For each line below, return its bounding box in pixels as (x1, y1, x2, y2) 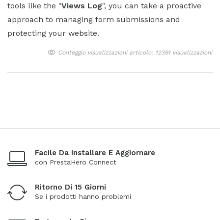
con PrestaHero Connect (35, 158, 116, 166)
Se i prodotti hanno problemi (35, 192, 131, 200)
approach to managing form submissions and (7, 14, 180, 24)
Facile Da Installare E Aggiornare (35, 148, 155, 157)
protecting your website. (7, 28, 99, 38)
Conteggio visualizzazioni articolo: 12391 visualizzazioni (57, 49, 212, 56)
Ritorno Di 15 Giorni (35, 182, 106, 192)
